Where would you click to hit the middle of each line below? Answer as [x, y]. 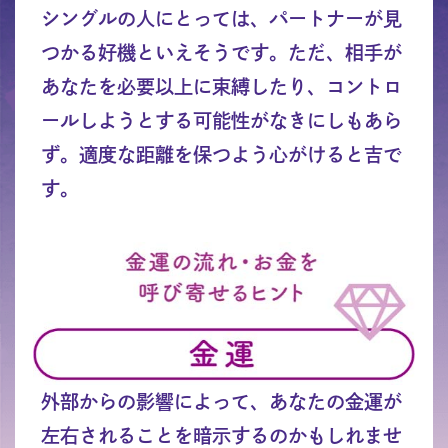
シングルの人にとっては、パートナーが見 [221, 18]
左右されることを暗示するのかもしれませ [221, 436]
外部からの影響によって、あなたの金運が [221, 402]
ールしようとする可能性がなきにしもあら [221, 120]
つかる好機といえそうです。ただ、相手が [221, 52]
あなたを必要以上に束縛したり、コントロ [221, 86]
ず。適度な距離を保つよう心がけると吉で [221, 154]
